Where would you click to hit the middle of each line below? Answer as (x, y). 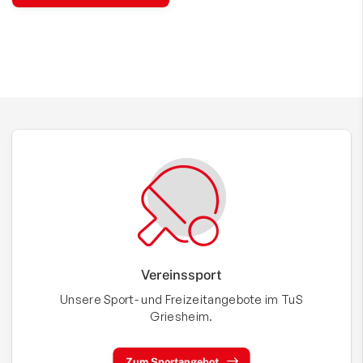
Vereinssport (181, 275)
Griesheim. (181, 316)
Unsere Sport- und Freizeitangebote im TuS (181, 299)
